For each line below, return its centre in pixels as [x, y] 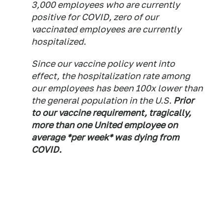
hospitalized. [59, 42]
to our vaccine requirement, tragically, [111, 113]
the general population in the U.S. [102, 101]
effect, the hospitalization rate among [111, 76]
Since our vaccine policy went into [103, 64]
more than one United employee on [105, 125]
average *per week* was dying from [105, 137]
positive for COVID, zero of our [95, 17]
